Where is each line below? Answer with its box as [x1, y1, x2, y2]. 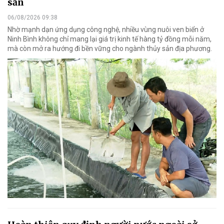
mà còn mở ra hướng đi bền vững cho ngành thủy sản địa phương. [7, 44, 212, 53]
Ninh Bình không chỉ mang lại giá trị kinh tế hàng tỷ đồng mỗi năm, [7, 35, 211, 43]
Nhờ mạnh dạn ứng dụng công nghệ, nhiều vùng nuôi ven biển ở [7, 25, 204, 34]
